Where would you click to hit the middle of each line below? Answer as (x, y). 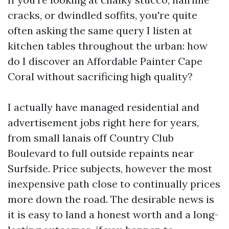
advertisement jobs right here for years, (103, 122)
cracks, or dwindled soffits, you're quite (102, 15)
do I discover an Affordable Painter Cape (105, 61)
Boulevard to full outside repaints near (101, 153)
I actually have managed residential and (104, 107)
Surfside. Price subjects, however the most (110, 168)
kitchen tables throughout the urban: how (108, 46)
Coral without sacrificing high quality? (100, 76)
